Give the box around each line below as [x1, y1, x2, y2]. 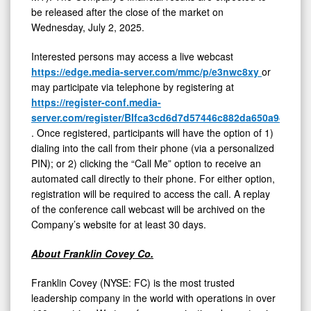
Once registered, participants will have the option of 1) [37, 125, 274, 140]
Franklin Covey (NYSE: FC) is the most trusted [31, 275, 235, 289]
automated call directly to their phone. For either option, [31, 171, 275, 185]
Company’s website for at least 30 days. [31, 217, 206, 231]
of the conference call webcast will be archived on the [31, 201, 265, 216]
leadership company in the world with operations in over [31, 290, 276, 305]
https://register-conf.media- [31, 94, 161, 109]
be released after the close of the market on [31, 4, 224, 19]
